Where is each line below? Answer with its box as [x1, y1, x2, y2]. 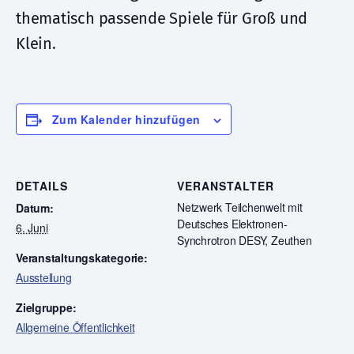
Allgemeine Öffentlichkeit [16, 319, 135, 335]
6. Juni [16, 220, 48, 235]
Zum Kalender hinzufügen [52, 111, 201, 127]
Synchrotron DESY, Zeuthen [177, 232, 312, 248]
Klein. [16, 34, 56, 53]
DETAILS [16, 178, 68, 194]
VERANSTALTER [177, 178, 274, 194]
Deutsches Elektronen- [177, 216, 288, 232]
